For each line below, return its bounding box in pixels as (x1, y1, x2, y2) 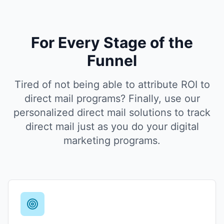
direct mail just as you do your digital (25, 120, 199, 132)
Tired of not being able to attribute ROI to (14, 78, 210, 90)
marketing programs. (63, 134, 160, 146)
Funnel (87, 51, 137, 69)
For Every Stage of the (31, 33, 193, 51)
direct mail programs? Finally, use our (24, 92, 200, 104)
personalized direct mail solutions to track (13, 106, 210, 118)
